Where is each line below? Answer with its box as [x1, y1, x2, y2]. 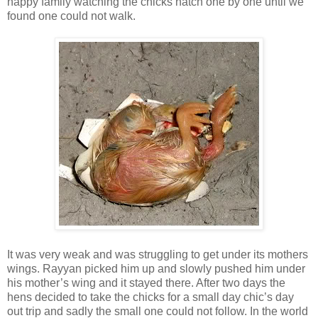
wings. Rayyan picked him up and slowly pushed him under [7, 262, 305, 275]
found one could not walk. [7, 9, 138, 22]
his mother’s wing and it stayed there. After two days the [7, 276, 285, 289]
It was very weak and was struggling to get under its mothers [7, 248, 308, 261]
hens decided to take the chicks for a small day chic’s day [7, 290, 294, 303]
